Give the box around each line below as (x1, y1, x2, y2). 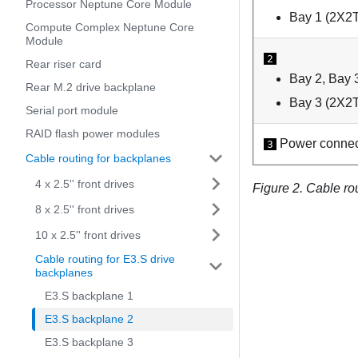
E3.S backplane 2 (45, 312, 133, 325)
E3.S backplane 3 (45, 336, 133, 348)
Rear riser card (26, 58, 101, 70)
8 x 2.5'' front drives (35, 202, 134, 216)
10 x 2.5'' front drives (35, 228, 141, 241)
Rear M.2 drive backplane (26, 81, 156, 93)
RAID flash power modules (26, 127, 160, 140)
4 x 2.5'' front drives (35, 177, 134, 190)
